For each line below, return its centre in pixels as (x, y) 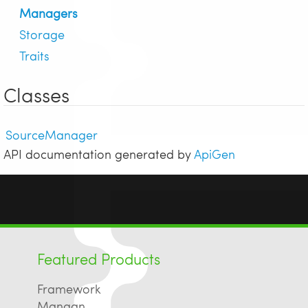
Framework (69, 288)
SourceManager (52, 135)
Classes (36, 95)
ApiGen (214, 154)
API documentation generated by (99, 154)
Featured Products (98, 258)
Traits (34, 56)
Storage (42, 34)
